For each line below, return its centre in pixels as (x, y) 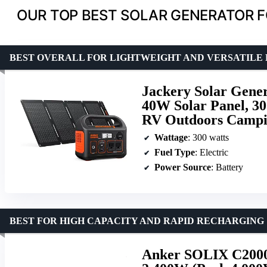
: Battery (227, 167)
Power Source (183, 167)
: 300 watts (208, 137)
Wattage (171, 137)
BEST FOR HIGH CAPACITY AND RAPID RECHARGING (137, 221)
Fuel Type (175, 152)
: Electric (212, 152)
